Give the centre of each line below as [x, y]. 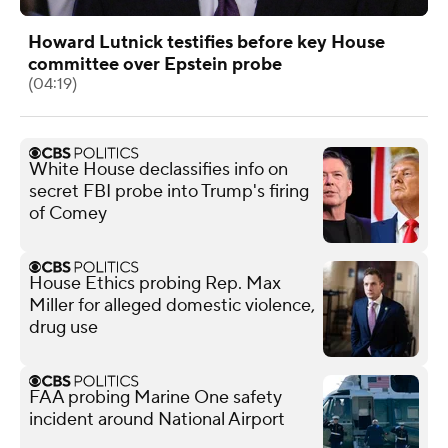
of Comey [68, 213]
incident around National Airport [157, 419]
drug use [63, 327]
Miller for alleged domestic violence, [172, 305]
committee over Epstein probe [155, 64]
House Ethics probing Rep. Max [155, 283]
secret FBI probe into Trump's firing [169, 191]
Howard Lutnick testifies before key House [206, 42]
